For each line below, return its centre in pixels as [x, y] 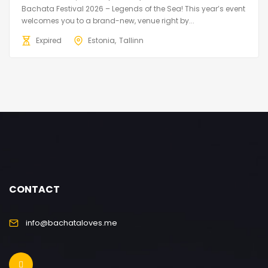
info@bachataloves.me [71, 223]
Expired [49, 41]
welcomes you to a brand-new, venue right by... [108, 21]
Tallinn [131, 41]
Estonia [101, 41]
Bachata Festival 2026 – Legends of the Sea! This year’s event [133, 9]
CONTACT [34, 190]
